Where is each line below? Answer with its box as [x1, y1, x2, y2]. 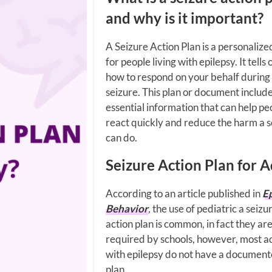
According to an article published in [106, 186, 262, 200]
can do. [106, 131, 137, 144]
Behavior [106, 202, 148, 215]
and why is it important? [106, 9, 263, 27]
